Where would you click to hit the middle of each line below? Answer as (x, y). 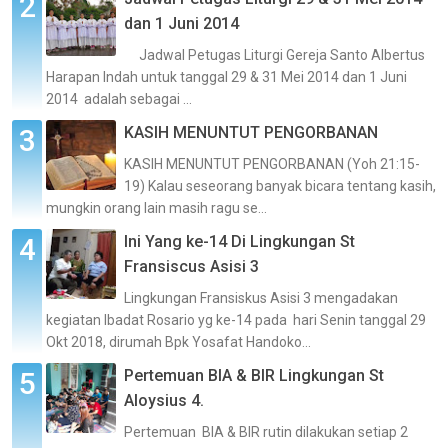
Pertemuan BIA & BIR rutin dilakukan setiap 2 (266, 432)
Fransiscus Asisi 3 (191, 267)
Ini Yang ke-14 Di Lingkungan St (239, 242)
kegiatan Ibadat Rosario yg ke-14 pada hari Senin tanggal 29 (236, 320)
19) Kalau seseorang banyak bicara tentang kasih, (280, 186)
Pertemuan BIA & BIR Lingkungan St (254, 376)
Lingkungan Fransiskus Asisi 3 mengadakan (261, 298)
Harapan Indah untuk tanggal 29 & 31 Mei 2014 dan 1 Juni (226, 77)
